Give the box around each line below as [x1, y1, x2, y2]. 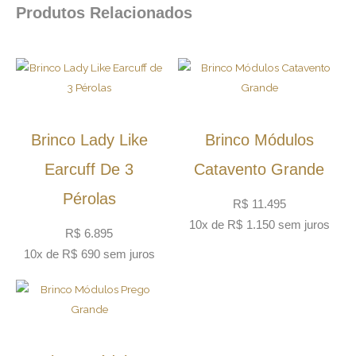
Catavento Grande [194, 160, 324, 178]
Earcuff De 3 [44, 160, 133, 178]
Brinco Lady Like [30, 130, 148, 149]
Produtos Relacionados [16, 3, 192, 21]
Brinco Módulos [204, 130, 314, 149]
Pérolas [62, 189, 116, 207]
